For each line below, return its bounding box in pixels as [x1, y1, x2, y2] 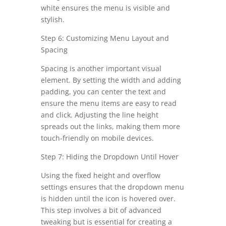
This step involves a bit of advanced [40, 205, 161, 215]
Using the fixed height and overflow [40, 171, 160, 181]
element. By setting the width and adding [40, 75, 181, 85]
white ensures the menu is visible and [40, 3, 170, 13]
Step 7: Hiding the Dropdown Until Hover [40, 152, 179, 162]
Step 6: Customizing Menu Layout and [40, 33, 169, 43]
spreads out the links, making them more [40, 122, 180, 132]
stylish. [40, 15, 65, 25]
